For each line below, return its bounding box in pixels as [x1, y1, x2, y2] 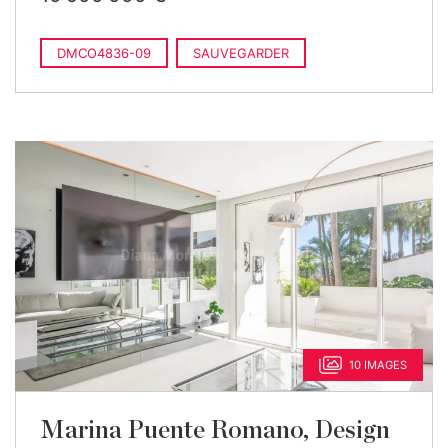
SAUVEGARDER [193, 45, 289, 61]
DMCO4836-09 [57, 45, 151, 61]
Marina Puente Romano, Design [40, 418, 390, 443]
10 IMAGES [349, 358, 407, 372]
